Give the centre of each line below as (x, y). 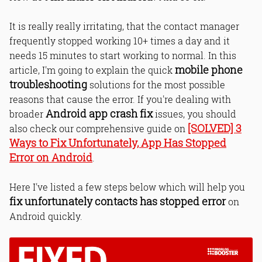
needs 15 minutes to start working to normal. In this (123, 55)
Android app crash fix (99, 114)
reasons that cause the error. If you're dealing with (120, 99)
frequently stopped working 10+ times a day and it (120, 41)
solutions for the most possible (156, 85)
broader (27, 114)
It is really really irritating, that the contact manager (124, 26)
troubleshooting (48, 85)
